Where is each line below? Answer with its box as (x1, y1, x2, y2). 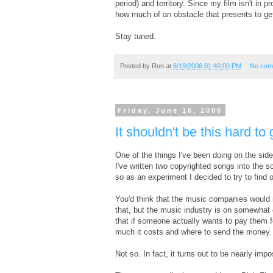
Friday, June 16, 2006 (118, 107, 223, 115)
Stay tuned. (115, 31, 156, 41)
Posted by (120, 62, 152, 69)
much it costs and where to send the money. (115, 227, 272, 236)
